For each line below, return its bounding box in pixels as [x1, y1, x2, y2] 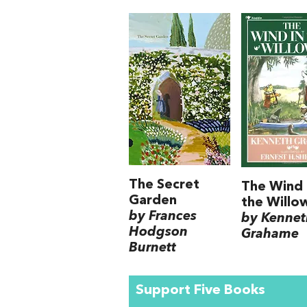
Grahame [241, 228, 299, 241]
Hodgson [129, 225, 188, 239]
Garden [129, 194, 177, 208]
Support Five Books [136, 284, 265, 298]
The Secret [129, 178, 199, 192]
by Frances [129, 210, 197, 223]
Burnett [129, 241, 176, 255]
